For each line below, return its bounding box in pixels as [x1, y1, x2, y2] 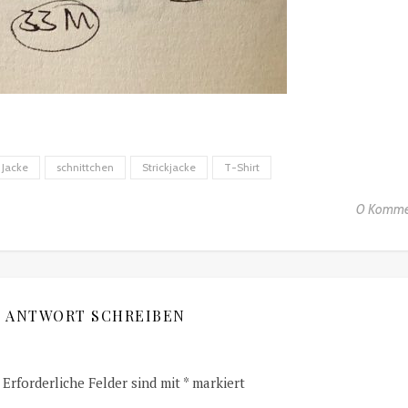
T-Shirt [224, 160, 260, 175]
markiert [189, 373, 245, 393]
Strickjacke [142, 160, 196, 175]
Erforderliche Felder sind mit [3, 373, 183, 393]
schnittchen [56, 160, 114, 175]
